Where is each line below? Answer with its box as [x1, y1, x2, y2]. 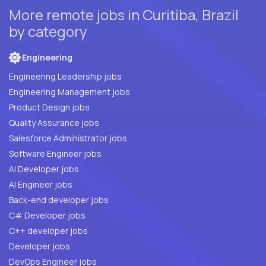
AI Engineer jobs [9, 179, 72, 191]
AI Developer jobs [9, 163, 79, 175]
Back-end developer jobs [9, 194, 109, 206]
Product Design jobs [9, 102, 90, 113]
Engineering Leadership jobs [9, 71, 122, 83]
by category [9, 21, 87, 42]
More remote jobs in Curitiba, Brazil [9, 5, 239, 25]
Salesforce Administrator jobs [9, 132, 127, 144]
